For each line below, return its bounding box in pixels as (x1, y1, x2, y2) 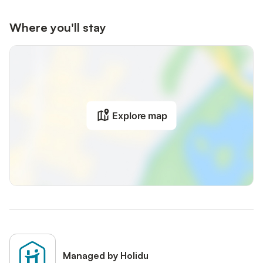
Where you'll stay (9, 19, 106, 35)
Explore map (112, 110, 167, 122)
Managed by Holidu (63, 249, 149, 261)
